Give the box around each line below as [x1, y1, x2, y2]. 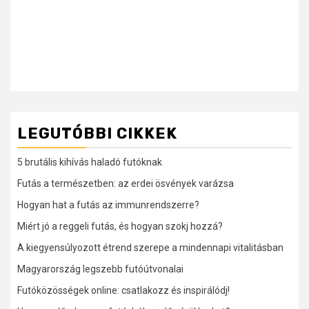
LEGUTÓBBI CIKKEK [17, 124, 177, 143]
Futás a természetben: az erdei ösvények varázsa [17, 178, 234, 190]
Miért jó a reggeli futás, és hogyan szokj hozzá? [17, 221, 223, 232]
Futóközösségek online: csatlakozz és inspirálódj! [17, 285, 230, 297]
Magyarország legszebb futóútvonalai [17, 263, 183, 275]
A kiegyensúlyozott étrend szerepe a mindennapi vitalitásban [17, 242, 283, 254]
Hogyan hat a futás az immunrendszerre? [17, 199, 199, 211]
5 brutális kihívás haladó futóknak [17, 157, 162, 168]
